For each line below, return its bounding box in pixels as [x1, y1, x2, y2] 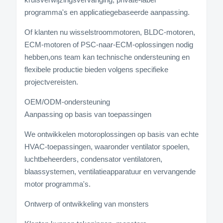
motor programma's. [24, 179, 91, 188]
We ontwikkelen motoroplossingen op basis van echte [24, 129, 199, 138]
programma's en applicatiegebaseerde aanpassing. [24, 7, 190, 16]
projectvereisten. [24, 77, 78, 86]
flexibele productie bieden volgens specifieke [24, 65, 168, 74]
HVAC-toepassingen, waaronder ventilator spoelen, [24, 142, 190, 151]
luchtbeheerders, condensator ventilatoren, [24, 154, 162, 163]
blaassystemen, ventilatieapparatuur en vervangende [24, 167, 196, 176]
